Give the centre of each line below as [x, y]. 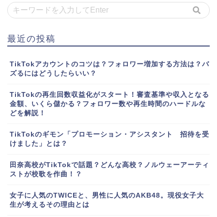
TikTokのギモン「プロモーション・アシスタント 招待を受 [109, 134]
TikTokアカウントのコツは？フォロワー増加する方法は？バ [109, 64]
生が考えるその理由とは [50, 204]
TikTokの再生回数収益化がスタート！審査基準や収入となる [109, 94]
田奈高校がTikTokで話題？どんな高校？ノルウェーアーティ [109, 165]
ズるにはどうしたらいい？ [53, 73]
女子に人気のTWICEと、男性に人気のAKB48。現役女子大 [107, 195]
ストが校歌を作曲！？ [46, 174]
